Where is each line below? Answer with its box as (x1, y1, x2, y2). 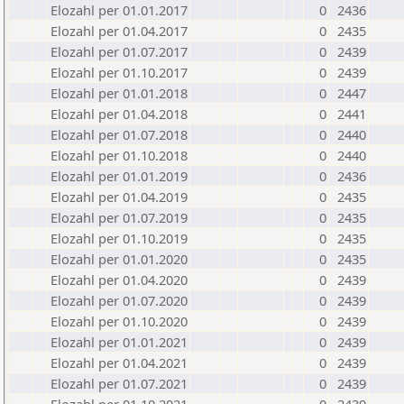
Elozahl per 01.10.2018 (50, 146, 188, 164)
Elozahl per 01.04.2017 (50, 22, 188, 40)
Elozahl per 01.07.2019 (50, 208, 188, 226)
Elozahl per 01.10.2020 (50, 312, 188, 330)
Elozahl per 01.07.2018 (50, 125, 188, 143)
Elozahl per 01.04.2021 (50, 353, 188, 372)
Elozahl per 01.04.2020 (50, 271, 188, 289)
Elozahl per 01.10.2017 (50, 63, 188, 81)
